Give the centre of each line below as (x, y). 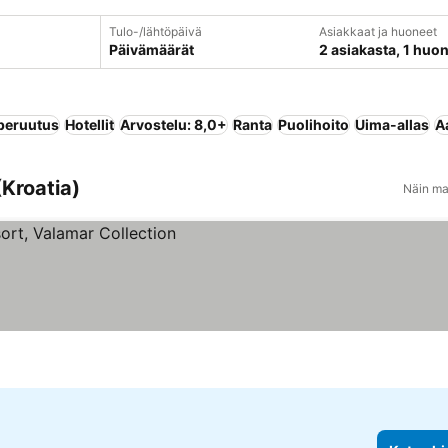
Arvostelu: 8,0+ (173, 124)
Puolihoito (313, 124)
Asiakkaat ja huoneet (377, 31)
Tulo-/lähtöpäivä (155, 31)
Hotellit (89, 124)
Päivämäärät (151, 49)
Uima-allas (392, 124)
